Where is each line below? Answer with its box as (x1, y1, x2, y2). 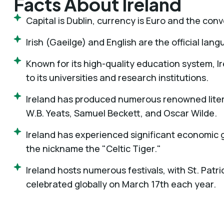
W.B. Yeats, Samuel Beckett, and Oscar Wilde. (26, 106, 217, 119)
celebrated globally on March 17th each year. (26, 177, 216, 190)
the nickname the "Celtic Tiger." (26, 142, 161, 154)
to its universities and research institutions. (26, 71, 208, 83)
